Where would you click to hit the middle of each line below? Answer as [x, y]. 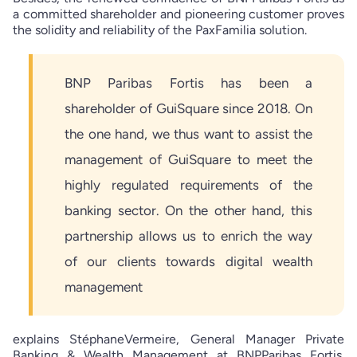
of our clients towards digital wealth [188, 261]
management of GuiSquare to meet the [188, 159]
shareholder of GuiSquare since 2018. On [188, 108]
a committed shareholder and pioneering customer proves [178, 14]
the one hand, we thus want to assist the [188, 133]
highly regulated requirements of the [188, 184]
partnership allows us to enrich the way [188, 235]
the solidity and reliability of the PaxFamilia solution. [160, 29]
